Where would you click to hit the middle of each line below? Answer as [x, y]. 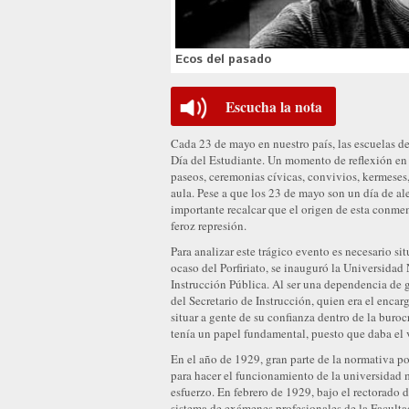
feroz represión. [209, 226]
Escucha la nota [274, 107]
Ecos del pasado [223, 60]
